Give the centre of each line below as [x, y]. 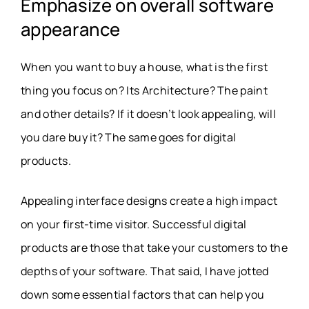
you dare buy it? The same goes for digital [129, 138]
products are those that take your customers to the [154, 248]
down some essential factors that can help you [143, 295]
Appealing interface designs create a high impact [149, 201]
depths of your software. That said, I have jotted [145, 271]
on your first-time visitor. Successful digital [134, 225]
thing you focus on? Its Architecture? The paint [144, 91]
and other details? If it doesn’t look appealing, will [148, 114]
